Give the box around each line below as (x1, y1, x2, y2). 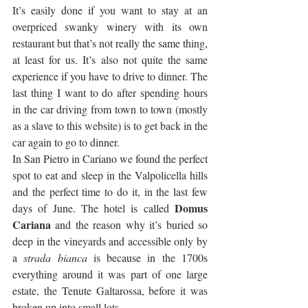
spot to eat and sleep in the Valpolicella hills (12, 167, 208, 182)
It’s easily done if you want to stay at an (12, 2, 208, 17)
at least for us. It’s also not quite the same (12, 52, 208, 67)
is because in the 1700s (87, 250, 208, 265)
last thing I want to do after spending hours (12, 85, 208, 100)
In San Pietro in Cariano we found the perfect (12, 151, 208, 166)
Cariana (12, 216, 51, 232)
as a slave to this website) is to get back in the (12, 118, 208, 133)
